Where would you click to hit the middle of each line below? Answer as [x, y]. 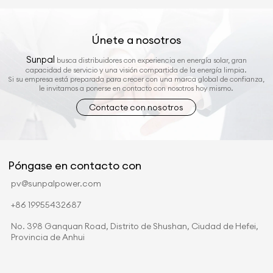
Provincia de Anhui [48, 237]
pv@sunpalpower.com [56, 183]
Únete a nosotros [136, 40]
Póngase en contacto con [75, 166]
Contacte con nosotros [136, 108]
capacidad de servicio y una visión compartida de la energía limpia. [136, 70]
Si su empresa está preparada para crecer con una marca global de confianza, [136, 79]
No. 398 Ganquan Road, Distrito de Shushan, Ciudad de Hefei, [134, 226]
